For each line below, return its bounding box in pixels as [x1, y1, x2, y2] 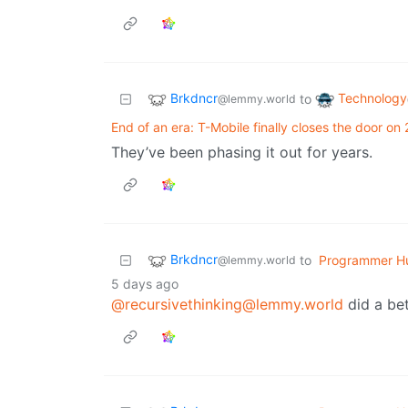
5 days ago [111, 276, 178, 292]
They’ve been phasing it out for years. [111, 143, 372, 162]
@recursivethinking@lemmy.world [111, 295, 343, 314]
